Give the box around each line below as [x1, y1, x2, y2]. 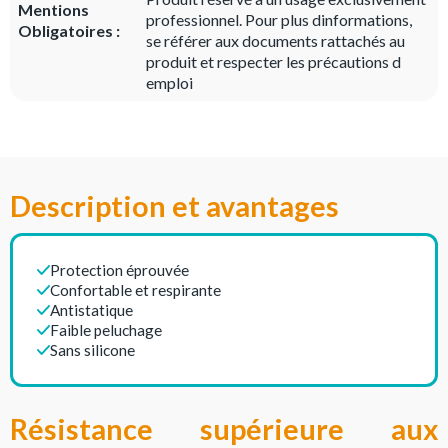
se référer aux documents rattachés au [146, 31, 406, 50]
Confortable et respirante [50, 281, 222, 299]
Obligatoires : [18, 20, 120, 40]
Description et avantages [10, 189, 339, 223]
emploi [146, 73, 194, 92]
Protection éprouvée [50, 261, 190, 279]
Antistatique [50, 301, 134, 319]
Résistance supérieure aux [10, 412, 438, 446]
